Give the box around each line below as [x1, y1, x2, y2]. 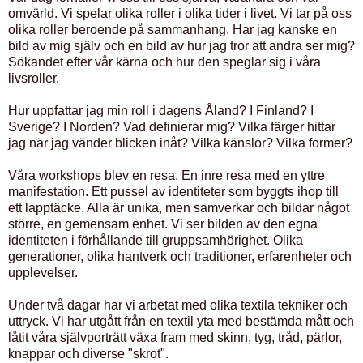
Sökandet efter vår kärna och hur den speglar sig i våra [8, 55, 321, 70]
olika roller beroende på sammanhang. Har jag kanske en [8, 23, 337, 37]
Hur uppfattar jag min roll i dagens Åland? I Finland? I [8, 104, 314, 118]
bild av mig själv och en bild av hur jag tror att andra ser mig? [8, 39, 355, 53]
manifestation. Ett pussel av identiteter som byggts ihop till [8, 185, 339, 199]
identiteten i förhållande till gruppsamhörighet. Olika [8, 233, 303, 248]
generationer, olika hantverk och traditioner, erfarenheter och [8, 250, 352, 264]
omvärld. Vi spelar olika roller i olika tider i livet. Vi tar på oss [8, 6, 352, 21]
